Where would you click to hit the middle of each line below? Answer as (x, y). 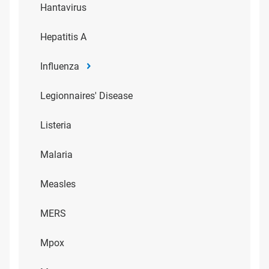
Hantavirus (63, 8)
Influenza (60, 66)
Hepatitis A (63, 37)
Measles (58, 184)
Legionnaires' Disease (86, 96)
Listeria (56, 125)
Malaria (56, 155)
